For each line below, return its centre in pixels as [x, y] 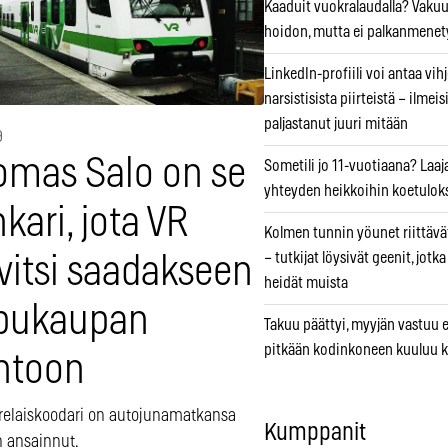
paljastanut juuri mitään [336, 124]
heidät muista [306, 283]
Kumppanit [315, 433]
